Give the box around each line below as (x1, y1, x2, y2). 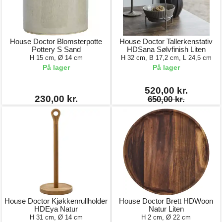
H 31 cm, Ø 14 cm (29, 214, 83, 221)
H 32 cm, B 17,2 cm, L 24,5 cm (120, 54, 212, 61)
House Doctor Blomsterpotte (10, 37, 102, 46)
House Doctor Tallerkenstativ (119, 37, 213, 46)
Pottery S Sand (31, 45, 81, 54)
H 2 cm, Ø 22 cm (141, 214, 191, 221)
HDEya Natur (34, 205, 78, 213)
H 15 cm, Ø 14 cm (29, 54, 83, 61)
